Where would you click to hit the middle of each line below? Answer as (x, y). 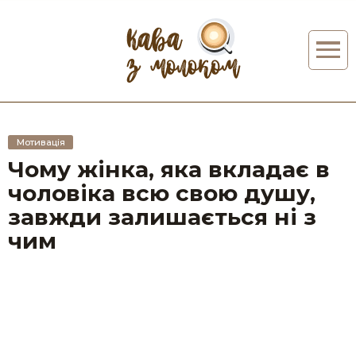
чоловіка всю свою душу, (162, 193)
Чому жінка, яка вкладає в (169, 170)
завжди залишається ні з (162, 217)
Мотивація (41, 142)
